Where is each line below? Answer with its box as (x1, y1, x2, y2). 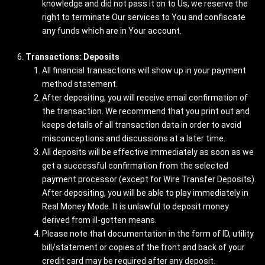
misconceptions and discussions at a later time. (42, 134, 225, 143)
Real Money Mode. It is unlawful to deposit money (42, 202, 229, 211)
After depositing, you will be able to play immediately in (42, 188, 248, 198)
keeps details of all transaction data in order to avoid (42, 120, 241, 130)
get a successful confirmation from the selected (42, 161, 228, 170)
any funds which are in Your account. (42, 26, 182, 35)
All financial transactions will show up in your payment (42, 66, 246, 75)
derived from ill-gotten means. (42, 215, 157, 225)
